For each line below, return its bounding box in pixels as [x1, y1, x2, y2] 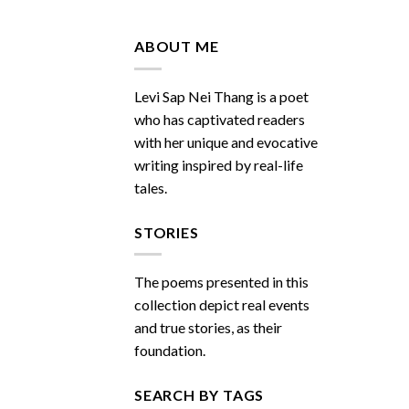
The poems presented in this [134, 273, 309, 291]
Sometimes [256, 67, 308, 79]
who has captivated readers [134, 110, 305, 128]
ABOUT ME [134, 37, 219, 56]
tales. [134, 178, 167, 196]
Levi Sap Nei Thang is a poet [134, 87, 309, 105]
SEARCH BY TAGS [134, 386, 265, 404]
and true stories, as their [134, 319, 282, 337]
